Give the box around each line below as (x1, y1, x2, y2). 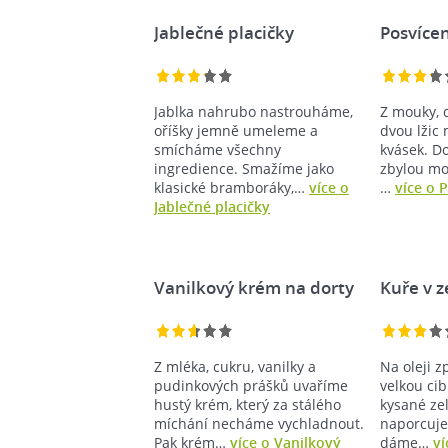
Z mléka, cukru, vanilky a (154, 356, 316, 376)
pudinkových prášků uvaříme (154, 375, 348, 395)
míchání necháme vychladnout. (154, 413, 364, 433)
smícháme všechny (154, 139, 281, 159)
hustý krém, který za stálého (154, 394, 341, 414)
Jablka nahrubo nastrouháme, (154, 101, 353, 121)
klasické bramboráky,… (154, 177, 309, 197)
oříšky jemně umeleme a (154, 120, 318, 140)
